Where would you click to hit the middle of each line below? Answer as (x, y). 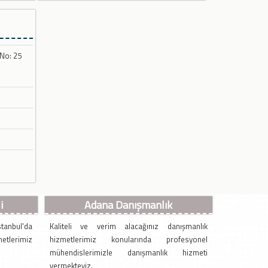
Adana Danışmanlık (129, 205)
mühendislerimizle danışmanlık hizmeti (128, 253)
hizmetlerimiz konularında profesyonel (128, 240)
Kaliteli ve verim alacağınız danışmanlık (128, 226)
